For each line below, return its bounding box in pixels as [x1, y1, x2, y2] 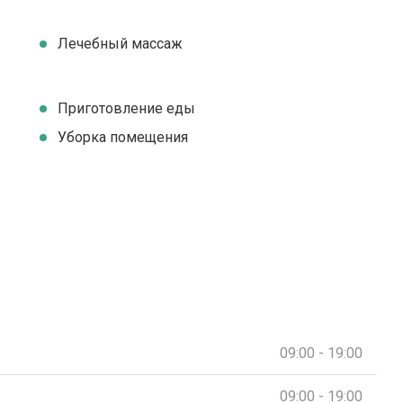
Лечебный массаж [58, 35, 183, 52]
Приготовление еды [58, 100, 195, 117]
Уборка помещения [58, 129, 188, 146]
